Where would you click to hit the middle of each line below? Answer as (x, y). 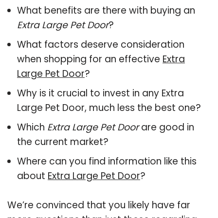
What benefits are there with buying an (106, 10)
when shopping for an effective (90, 59)
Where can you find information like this (107, 161)
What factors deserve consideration (101, 44)
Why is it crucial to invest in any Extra (100, 93)
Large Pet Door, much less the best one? (109, 108)
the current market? (63, 142)
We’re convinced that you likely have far (99, 205)
